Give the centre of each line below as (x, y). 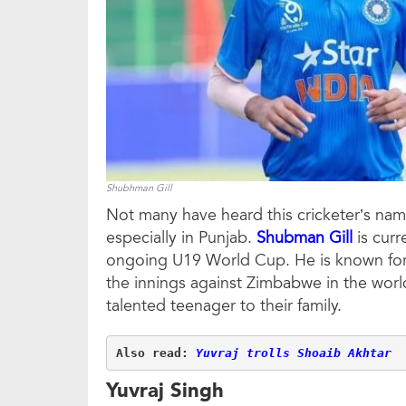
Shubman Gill (304, 238)
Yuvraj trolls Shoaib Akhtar (293, 353)
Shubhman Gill (139, 188)
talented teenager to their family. (224, 306)
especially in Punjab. (181, 238)
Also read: (155, 353)
